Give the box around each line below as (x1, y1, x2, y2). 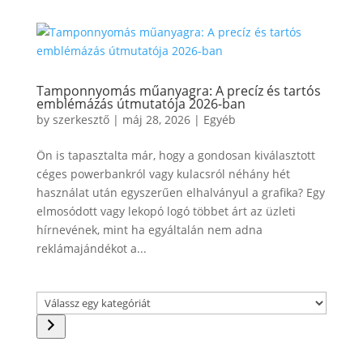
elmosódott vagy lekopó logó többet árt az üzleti (36, 203, 296, 219)
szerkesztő (52, 112, 109, 127)
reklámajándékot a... (36, 241, 147, 256)
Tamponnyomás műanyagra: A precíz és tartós (36, 82, 321, 100)
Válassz (35, 293, 75, 308)
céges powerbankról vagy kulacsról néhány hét (36, 166, 290, 181)
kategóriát (35, 330, 90, 345)
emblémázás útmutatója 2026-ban (36, 95, 246, 113)
